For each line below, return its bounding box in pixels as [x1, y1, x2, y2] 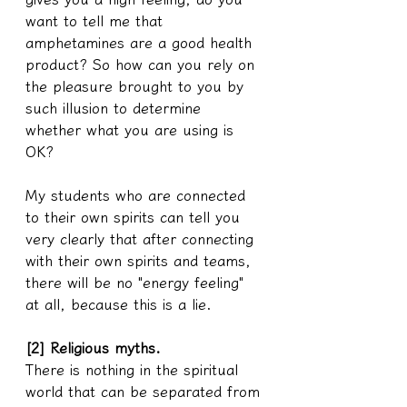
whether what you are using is [25, 122, 239, 137]
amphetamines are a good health [25, 35, 257, 50]
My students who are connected [25, 187, 251, 203]
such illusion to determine [25, 100, 206, 115]
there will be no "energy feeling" [25, 274, 249, 290]
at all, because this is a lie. [25, 296, 212, 312]
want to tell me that [25, 13, 168, 28]
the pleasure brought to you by [25, 78, 249, 94]
